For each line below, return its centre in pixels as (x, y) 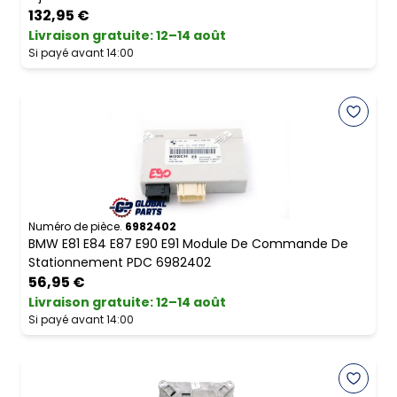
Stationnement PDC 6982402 (120, 263)
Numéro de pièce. (75, 227)
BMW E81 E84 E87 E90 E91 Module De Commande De (188, 244)
